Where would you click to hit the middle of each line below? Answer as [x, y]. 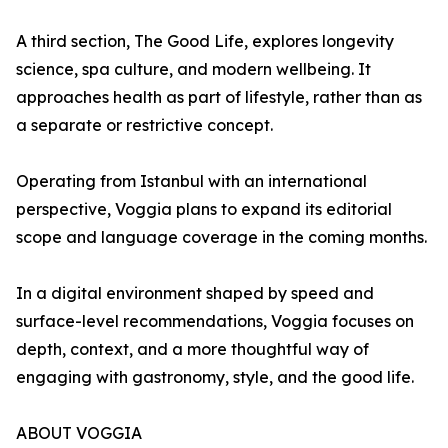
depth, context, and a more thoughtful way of [192, 349]
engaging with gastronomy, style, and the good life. [215, 377]
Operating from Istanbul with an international [191, 181]
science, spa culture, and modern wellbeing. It [193, 69]
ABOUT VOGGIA [79, 433]
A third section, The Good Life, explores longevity [205, 41]
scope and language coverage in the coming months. [221, 237]
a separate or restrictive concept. [144, 125]
